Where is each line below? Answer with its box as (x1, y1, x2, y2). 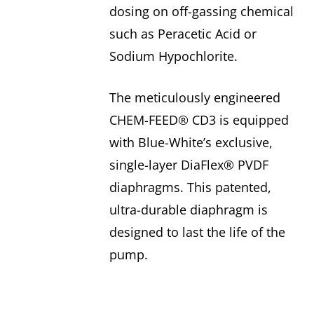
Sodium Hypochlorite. (109, 48, 238, 65)
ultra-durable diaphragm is (109, 201, 268, 219)
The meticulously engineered (109, 89, 280, 107)
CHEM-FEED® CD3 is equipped (109, 111, 289, 129)
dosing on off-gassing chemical (109, 3, 294, 20)
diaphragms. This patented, (109, 179, 271, 196)
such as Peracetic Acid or (109, 25, 257, 43)
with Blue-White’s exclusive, (109, 134, 273, 151)
